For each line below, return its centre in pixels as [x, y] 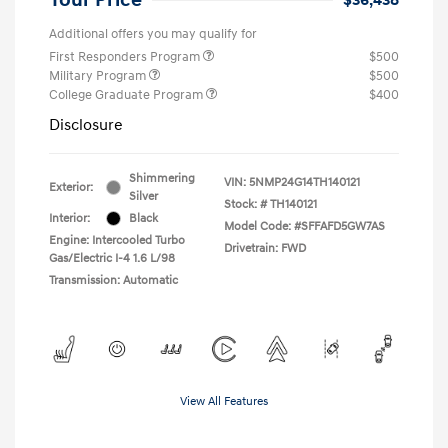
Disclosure [86, 124]
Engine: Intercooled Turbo [117, 240]
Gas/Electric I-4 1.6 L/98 [112, 258]
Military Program [99, 75]
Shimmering [162, 178]
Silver [143, 196]
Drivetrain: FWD [265, 248]
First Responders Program [126, 56]
